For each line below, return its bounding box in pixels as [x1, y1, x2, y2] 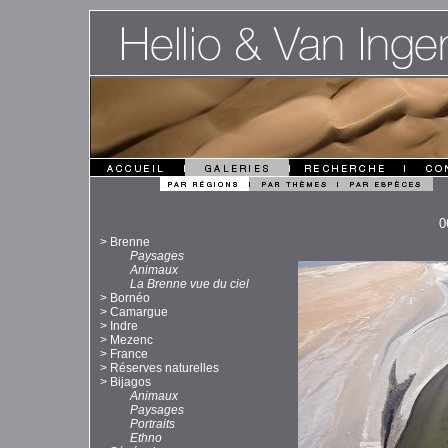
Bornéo [110, 291, 150, 306]
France [110, 347, 148, 362]
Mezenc [110, 333, 153, 348]
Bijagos [110, 375, 151, 390]
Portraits [130, 417, 175, 432]
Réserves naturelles [110, 361, 219, 376]
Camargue [110, 305, 168, 320]
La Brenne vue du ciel [130, 277, 249, 292]
